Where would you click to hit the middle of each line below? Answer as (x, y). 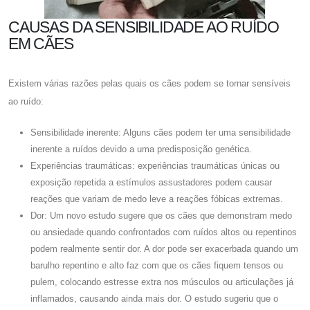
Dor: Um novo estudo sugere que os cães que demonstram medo (161, 215)
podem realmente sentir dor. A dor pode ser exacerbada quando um (164, 248)
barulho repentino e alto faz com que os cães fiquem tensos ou (157, 265)
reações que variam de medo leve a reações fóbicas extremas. (157, 199)
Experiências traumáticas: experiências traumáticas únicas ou (155, 165)
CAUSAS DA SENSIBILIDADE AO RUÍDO (144, 27)
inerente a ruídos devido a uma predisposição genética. (141, 149)
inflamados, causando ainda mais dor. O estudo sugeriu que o (154, 298)
